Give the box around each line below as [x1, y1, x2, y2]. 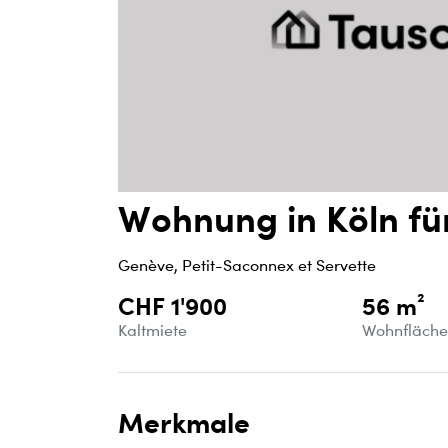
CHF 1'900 [118, 290, 227, 321]
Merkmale [118, 404, 250, 440]
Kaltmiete [118, 320, 187, 340]
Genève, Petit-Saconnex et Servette [118, 255, 376, 275]
